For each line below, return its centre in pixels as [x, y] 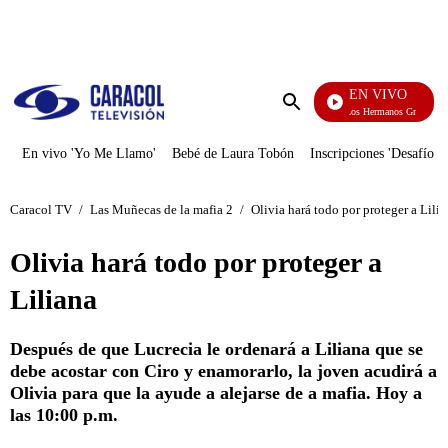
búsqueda [321, 139]
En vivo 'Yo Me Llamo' [89, 153]
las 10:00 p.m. [64, 415]
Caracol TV [41, 209]
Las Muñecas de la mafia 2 [161, 209]
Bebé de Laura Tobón [233, 153]
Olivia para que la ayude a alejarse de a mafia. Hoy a [216, 393]
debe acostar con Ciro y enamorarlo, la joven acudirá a [223, 371]
